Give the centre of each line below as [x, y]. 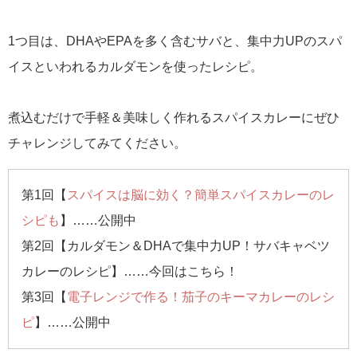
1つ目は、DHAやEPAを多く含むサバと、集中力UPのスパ [175, 41]
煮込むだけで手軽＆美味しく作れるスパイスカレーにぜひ [174, 118]
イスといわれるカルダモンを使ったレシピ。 [135, 67]
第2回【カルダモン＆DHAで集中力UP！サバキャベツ [176, 246]
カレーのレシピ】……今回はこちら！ [130, 272]
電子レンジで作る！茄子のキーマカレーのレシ [201, 297]
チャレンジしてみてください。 [97, 143]
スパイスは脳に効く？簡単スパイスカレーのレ [201, 195]
